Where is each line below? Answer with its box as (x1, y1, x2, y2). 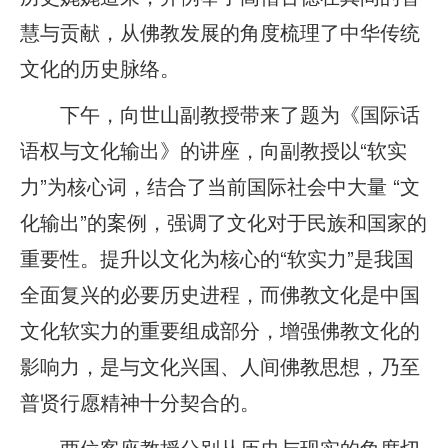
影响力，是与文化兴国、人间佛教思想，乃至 (20, 350, 420, 380)
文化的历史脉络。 (20, 52, 180, 82)
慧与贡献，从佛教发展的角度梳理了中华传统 (20, 16, 420, 46)
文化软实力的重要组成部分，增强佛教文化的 (20, 314, 420, 344)
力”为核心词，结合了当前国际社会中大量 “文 (20, 170, 420, 200)
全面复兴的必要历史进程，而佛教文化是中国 (20, 278, 420, 308)
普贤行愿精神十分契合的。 (20, 386, 260, 416)
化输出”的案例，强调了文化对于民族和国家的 (20, 206, 427, 236)
